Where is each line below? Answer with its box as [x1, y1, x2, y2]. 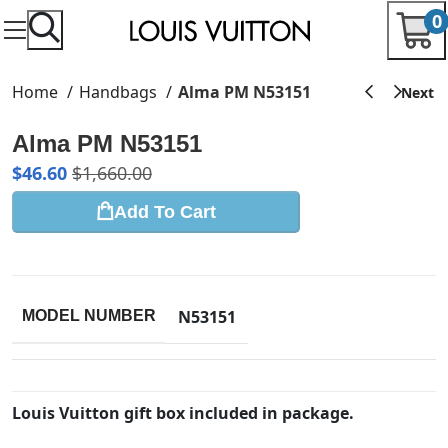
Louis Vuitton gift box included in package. [12, 402, 354, 424]
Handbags [79, 81, 161, 103]
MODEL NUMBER [22, 307, 156, 324]
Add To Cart [114, 201, 216, 222]
